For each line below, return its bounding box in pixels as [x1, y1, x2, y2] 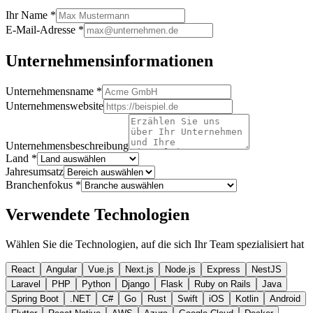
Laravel [11, 279, 41, 290]
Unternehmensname [6, 85, 94, 97]
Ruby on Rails [194, 279, 251, 290]
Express [207, 264, 240, 275]
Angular [46, 264, 77, 275]
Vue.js [88, 264, 114, 275]
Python [82, 279, 110, 290]
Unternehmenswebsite [6, 99, 103, 112]
